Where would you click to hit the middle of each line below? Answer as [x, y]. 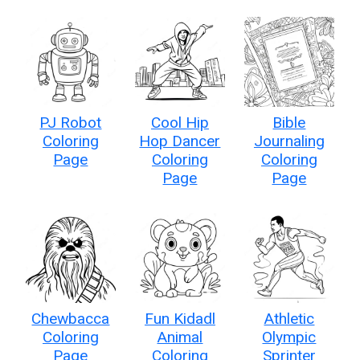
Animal [180, 337]
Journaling [289, 141]
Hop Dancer [180, 141]
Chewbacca [71, 318]
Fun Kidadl [180, 318]
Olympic [289, 337]
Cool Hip [180, 122]
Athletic [289, 318]
